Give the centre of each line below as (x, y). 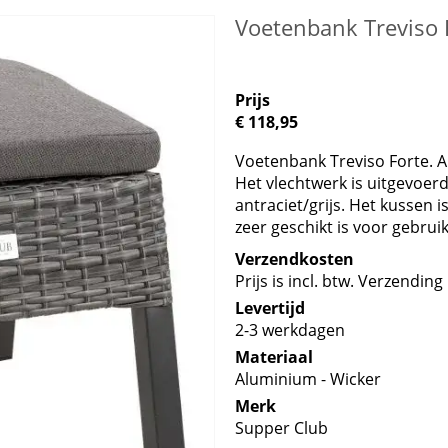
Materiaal (274, 357)
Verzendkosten (295, 259)
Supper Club (282, 428)
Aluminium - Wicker (308, 379)
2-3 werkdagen (290, 330)
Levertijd (270, 308)
